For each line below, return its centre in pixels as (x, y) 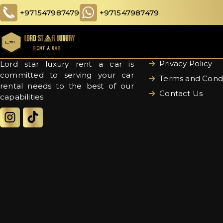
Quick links (177, 30)
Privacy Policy (185, 63)
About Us (176, 49)
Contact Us (180, 93)
